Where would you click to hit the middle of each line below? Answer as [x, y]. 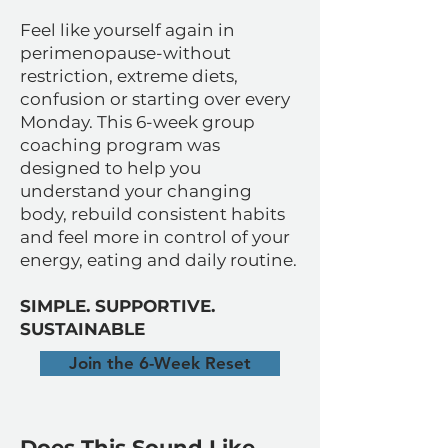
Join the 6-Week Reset [160, 363]
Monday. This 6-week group [137, 122]
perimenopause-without [125, 53]
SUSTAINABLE [82, 329]
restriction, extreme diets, [129, 76]
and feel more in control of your [155, 237]
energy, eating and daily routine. [158, 260]
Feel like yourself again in [127, 30]
